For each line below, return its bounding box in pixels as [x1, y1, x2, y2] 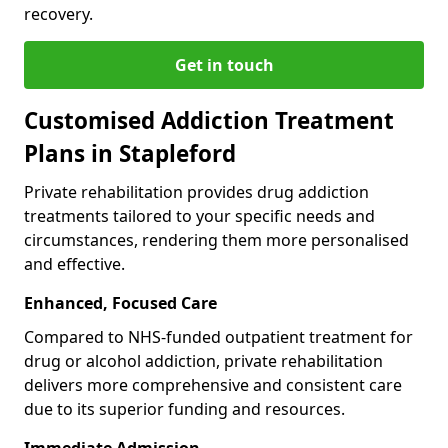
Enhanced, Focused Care [24, 291, 217, 314]
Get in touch [174, 53, 274, 76]
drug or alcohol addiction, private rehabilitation [24, 349, 383, 372]
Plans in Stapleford [24, 137, 236, 169]
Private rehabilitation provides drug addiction [24, 180, 369, 203]
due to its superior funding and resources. [24, 397, 345, 420]
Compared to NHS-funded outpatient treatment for [24, 325, 413, 348]
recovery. [24, 2, 93, 25]
